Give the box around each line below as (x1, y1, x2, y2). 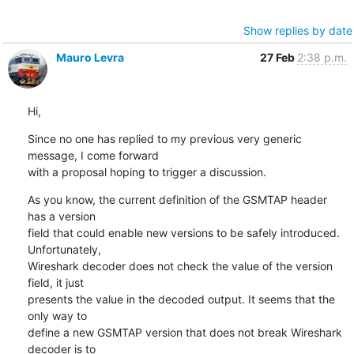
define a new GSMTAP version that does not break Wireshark (27, 325, 342, 339)
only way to (27, 308, 87, 322)
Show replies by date (243, 23, 352, 37)
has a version (27, 209, 96, 223)
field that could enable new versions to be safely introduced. (27, 225, 340, 239)
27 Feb (259, 50, 297, 64)
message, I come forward (27, 148, 159, 162)
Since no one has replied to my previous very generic (27, 131, 302, 145)
